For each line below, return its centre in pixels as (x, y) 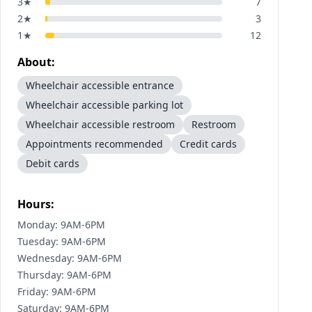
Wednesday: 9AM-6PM (70, 258)
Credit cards (208, 144)
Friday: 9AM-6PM (57, 291)
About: (36, 62)
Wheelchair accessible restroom (100, 124)
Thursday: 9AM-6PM (64, 275)
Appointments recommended (94, 144)
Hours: (36, 204)
